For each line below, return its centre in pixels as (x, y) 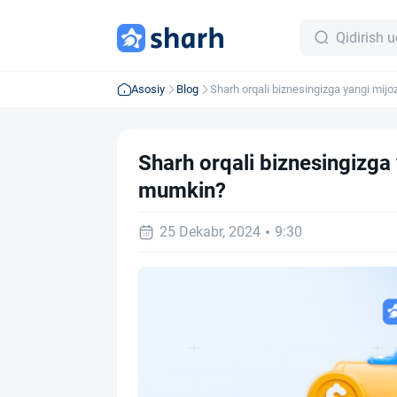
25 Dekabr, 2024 (210, 232)
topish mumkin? (250, 103)
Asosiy (148, 89)
